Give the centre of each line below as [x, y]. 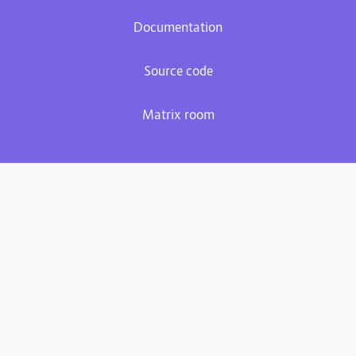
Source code [178, 72]
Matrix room [178, 116]
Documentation [178, 28]
